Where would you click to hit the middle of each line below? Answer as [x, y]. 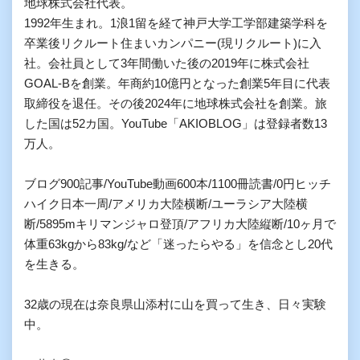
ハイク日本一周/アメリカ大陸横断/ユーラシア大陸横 [166, 204]
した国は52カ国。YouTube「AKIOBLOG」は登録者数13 [176, 124]
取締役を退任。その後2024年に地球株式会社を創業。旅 [176, 104]
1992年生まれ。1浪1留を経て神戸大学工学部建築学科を [176, 23]
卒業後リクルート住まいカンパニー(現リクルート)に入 [173, 43]
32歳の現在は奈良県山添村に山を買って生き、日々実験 [175, 305]
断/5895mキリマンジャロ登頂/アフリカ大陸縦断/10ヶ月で [180, 224]
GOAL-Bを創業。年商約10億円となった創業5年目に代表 [177, 84]
